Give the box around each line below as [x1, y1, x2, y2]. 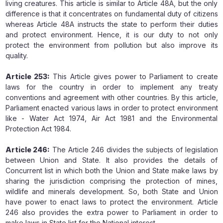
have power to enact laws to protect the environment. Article [5, 198, 218, 206]
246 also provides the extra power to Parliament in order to [5, 208, 218, 217]
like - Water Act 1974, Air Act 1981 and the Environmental [5, 114, 218, 122]
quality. [5, 51, 30, 60]
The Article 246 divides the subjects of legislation [50, 145, 218, 154]
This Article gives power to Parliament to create [52, 72, 218, 81]
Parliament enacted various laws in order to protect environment [5, 104, 218, 112]
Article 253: [5, 72, 53, 81]
